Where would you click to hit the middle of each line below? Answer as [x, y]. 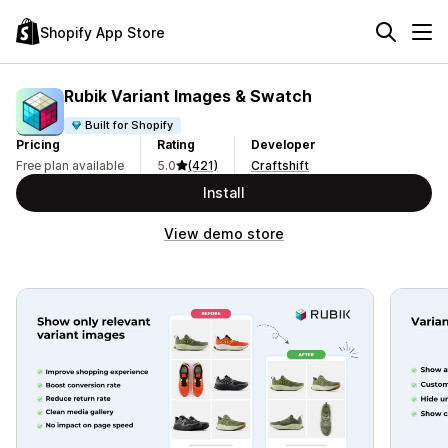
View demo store [224, 233]
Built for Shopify [129, 124]
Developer [283, 144]
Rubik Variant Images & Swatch [188, 95]
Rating [176, 144]
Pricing [38, 144]
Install [224, 192]
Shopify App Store [102, 32]
